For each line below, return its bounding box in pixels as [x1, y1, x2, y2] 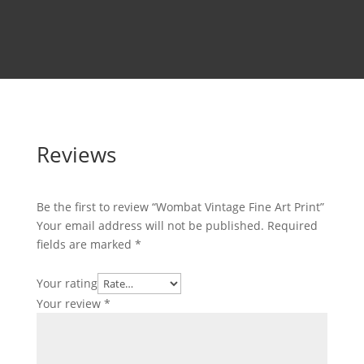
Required [266, 218, 318, 234]
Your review [36, 296, 104, 312]
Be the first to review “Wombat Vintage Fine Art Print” [36, 199, 324, 215]
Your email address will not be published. [36, 218, 264, 234]
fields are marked [36, 236, 135, 253]
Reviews [36, 140, 116, 170]
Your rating [36, 275, 97, 292]
